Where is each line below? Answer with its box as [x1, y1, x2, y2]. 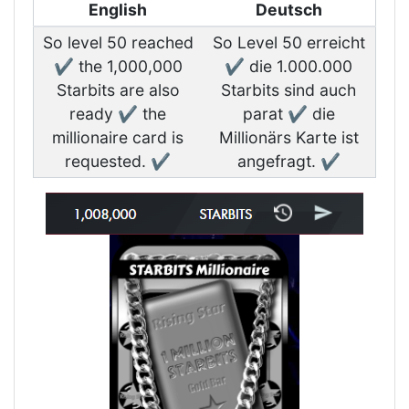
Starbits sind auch [221, 80, 356, 100]
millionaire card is [52, 128, 184, 147]
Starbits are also [56, 80, 180, 100]
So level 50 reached [42, 33, 194, 52]
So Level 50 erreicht [212, 33, 365, 52]
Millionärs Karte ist [218, 128, 359, 147]
